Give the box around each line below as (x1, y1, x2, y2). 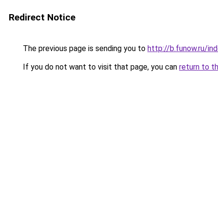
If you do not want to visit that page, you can (21, 62, 179, 72)
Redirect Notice (9, 12, 75, 23)
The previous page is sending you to (21, 44, 147, 53)
